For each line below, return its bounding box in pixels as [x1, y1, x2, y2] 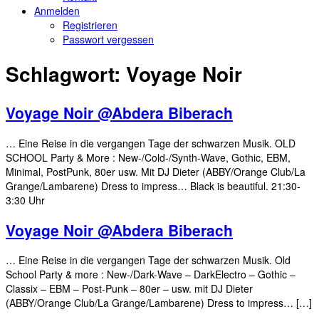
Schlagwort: [6, 59, 126, 89]
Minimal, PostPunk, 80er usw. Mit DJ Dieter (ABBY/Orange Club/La [6, 164, 305, 179]
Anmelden [34, 3, 80, 18]
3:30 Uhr [6, 192, 45, 207]
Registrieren [63, 17, 117, 32]
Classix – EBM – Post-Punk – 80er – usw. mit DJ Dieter [6, 281, 253, 296]
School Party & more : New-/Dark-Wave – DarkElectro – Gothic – [6, 267, 296, 282]
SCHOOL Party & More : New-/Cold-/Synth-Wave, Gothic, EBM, [6, 150, 291, 164]
